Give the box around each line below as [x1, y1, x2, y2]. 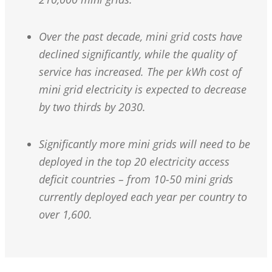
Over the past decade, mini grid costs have [39, 29, 242, 44]
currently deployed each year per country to [39, 189, 247, 205]
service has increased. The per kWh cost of [39, 64, 242, 80]
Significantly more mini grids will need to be [39, 137, 250, 152]
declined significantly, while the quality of [39, 47, 237, 62]
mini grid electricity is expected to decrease [39, 82, 246, 97]
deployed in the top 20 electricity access [39, 154, 229, 169]
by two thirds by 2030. [39, 100, 146, 115]
